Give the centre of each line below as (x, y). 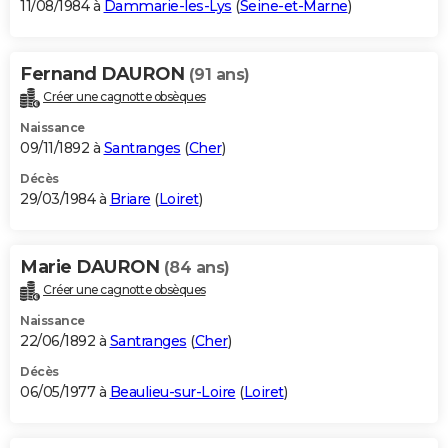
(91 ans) (219, 75)
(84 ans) (196, 268)
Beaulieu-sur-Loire (172, 392)
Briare (130, 199)
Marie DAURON (92, 267)
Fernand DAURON (104, 74)
